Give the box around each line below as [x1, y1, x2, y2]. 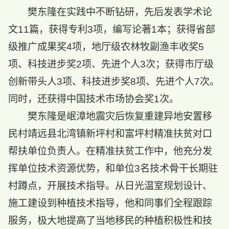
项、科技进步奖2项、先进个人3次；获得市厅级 [8, 59, 214, 70]
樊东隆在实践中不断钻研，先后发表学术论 [28, 7, 213, 18]
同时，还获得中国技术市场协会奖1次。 [8, 94, 189, 105]
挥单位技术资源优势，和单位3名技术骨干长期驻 [8, 163, 218, 174]
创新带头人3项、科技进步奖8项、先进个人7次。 [8, 76, 219, 87]
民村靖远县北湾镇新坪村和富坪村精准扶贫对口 [8, 128, 212, 140]
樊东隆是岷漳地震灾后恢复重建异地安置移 [28, 111, 213, 122]
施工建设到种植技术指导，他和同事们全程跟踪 [8, 198, 212, 209]
